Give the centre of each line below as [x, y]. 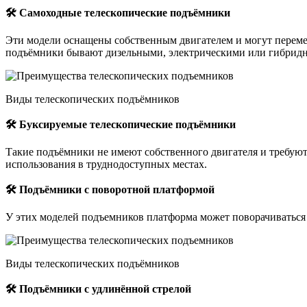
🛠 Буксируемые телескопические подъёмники [121, 125]
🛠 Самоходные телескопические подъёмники [118, 13]
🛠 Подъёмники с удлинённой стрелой [98, 289]
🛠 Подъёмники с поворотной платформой [110, 190]
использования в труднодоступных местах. [106, 164]
